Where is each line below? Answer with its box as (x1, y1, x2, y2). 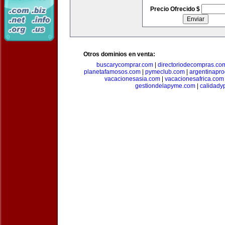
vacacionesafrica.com (165, 75, 224, 82)
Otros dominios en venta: (83, 51, 155, 58)
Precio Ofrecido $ (150, 6, 201, 13)
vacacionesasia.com (104, 75, 160, 82)
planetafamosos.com (83, 68, 141, 75)
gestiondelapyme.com (135, 82, 195, 89)
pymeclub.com (145, 68, 185, 75)
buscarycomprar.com (96, 61, 153, 68)
